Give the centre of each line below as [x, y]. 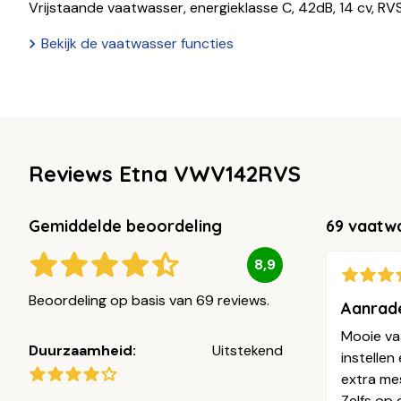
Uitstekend [247, 350]
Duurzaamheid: [82, 350]
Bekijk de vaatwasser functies [137, 43]
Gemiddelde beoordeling [125, 226]
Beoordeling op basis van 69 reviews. [149, 300]
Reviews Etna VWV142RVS [165, 173]
